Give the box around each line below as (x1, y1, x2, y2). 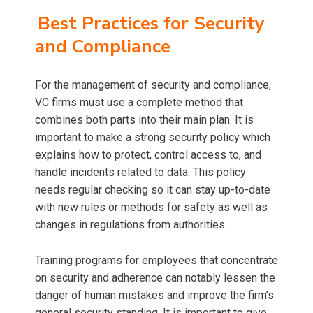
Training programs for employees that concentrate (35, 254, 278, 268)
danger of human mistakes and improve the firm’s (35, 289, 274, 303)
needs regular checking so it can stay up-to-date (35, 183, 270, 197)
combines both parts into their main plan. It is (35, 113, 254, 127)
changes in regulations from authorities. (35, 218, 227, 232)
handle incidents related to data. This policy (35, 166, 246, 180)
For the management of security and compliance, (35, 78, 271, 92)
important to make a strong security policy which (35, 131, 270, 145)
